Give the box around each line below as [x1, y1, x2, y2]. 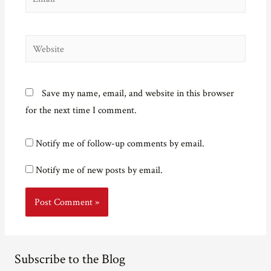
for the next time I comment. [25, 104, 137, 117]
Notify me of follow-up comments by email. [35, 137, 204, 150]
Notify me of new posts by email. [35, 163, 163, 176]
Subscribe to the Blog [14, 250, 125, 268]
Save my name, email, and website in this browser [41, 87, 234, 100]
